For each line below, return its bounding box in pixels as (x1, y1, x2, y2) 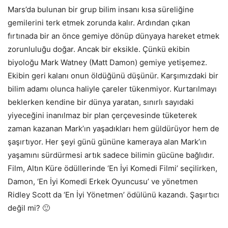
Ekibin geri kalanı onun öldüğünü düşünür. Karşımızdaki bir (8, 70, 218, 80)
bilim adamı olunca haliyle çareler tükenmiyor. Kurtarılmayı (8, 83, 217, 94)
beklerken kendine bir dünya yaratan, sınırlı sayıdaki (8, 97, 194, 107)
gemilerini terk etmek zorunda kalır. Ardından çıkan (8, 17, 190, 27)
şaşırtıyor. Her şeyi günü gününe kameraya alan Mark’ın (8, 136, 207, 147)
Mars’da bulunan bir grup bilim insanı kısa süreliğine (8, 4, 194, 14)
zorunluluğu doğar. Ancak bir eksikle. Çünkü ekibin (8, 44, 190, 54)
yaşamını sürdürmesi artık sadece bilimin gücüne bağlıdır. (8, 150, 214, 160)
